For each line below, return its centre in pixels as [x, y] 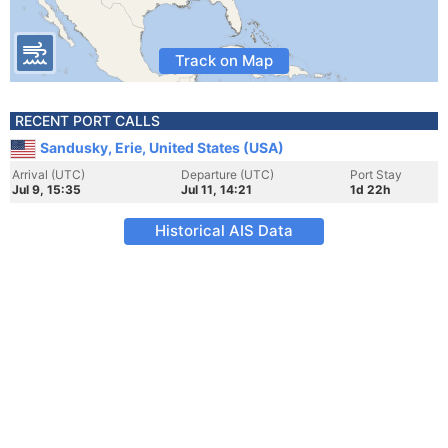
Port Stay [376, 174]
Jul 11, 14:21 [216, 189]
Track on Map [224, 60]
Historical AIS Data [224, 230]
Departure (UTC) [227, 174]
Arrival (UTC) [48, 174]
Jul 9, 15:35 [46, 189]
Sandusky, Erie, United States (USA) [162, 147]
